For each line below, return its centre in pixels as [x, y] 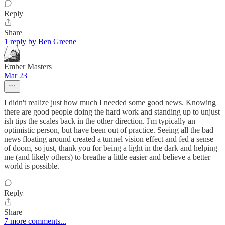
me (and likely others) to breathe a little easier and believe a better [107, 157]
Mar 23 [16, 75]
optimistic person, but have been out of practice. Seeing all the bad [109, 130]
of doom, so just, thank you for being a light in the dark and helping [111, 148]
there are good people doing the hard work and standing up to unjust [112, 111]
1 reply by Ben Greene [40, 41]
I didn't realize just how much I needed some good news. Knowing [110, 102]
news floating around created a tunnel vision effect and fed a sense [109, 139]
